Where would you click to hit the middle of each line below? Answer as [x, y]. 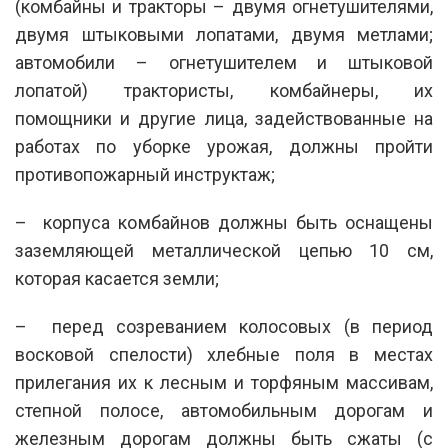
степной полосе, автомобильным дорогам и [224, 410]
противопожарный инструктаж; [145, 174]
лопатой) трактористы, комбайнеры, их [224, 90]
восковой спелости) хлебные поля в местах [224, 354]
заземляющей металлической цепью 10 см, [224, 250]
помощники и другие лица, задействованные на [224, 118]
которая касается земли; [117, 278]
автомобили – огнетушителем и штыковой [224, 62]
